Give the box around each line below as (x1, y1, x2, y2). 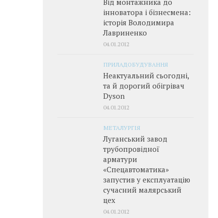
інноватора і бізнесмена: (103, 7, 191, 17)
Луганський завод (103, 133, 167, 144)
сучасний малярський (103, 184, 182, 195)
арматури (103, 154, 137, 164)
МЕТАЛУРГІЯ (103, 123, 140, 131)
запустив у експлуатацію (103, 174, 190, 184)
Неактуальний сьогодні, (103, 70, 189, 80)
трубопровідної (103, 144, 160, 154)
